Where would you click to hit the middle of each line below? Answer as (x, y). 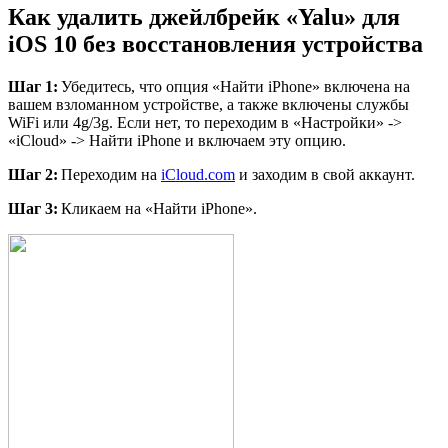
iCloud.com (198, 175)
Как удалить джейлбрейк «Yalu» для (204, 17)
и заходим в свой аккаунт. (325, 175)
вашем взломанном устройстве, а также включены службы (208, 105)
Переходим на (109, 175)
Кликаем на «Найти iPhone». (159, 209)
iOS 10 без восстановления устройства (215, 44)
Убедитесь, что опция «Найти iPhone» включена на (234, 87)
